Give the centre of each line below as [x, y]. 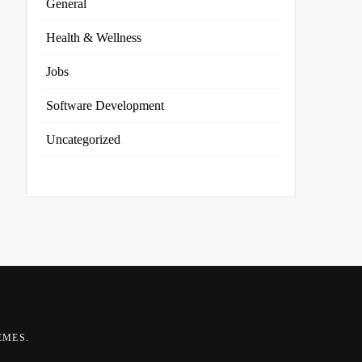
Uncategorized [83, 139]
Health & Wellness [93, 38]
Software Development [105, 105]
